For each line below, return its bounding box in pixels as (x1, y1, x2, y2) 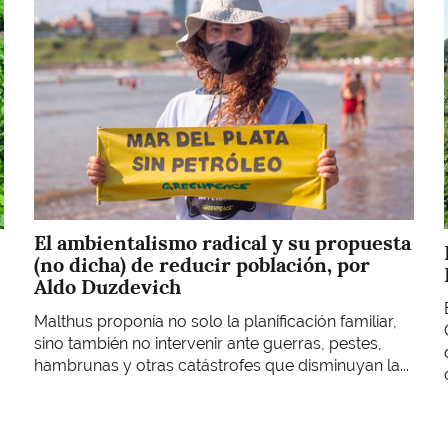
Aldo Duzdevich (34, 274, 181, 301)
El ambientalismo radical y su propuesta (34, 230, 411, 257)
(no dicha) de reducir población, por (34, 252, 370, 279)
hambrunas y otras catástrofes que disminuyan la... (34, 355, 409, 375)
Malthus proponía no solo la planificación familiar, (34, 311, 397, 331)
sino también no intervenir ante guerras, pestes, (34, 333, 382, 353)
